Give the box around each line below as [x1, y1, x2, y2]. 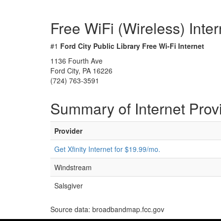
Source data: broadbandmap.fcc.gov [50, 204, 164, 214]
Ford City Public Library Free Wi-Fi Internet [60, 41, 204, 51]
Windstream [54, 162, 92, 172]
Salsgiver [54, 181, 83, 190]
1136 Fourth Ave [50, 56, 103, 66]
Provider [54, 126, 82, 136]
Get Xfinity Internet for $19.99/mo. [54, 144, 160, 154]
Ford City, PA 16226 [50, 66, 112, 75]
